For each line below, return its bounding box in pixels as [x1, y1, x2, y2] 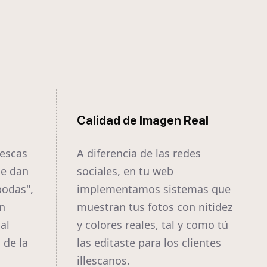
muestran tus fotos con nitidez [77, 200, 232, 215]
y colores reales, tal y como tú [77, 218, 228, 232]
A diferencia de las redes [77, 146, 201, 161]
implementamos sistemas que [77, 182, 231, 197]
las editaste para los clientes [77, 235, 221, 250]
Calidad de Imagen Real [77, 113, 209, 128]
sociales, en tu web [77, 164, 173, 179]
